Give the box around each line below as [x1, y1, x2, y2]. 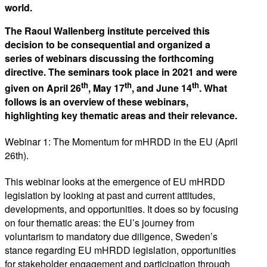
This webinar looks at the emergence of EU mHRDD [5, 175, 225, 189]
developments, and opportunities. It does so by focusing [5, 202, 238, 216]
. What [199, 80, 227, 95]
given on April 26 [5, 80, 81, 95]
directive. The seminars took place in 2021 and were [5, 65, 237, 79]
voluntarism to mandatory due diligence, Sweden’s [5, 229, 218, 244]
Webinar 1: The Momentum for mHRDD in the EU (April [5, 134, 238, 148]
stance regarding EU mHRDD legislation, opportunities [5, 243, 236, 257]
